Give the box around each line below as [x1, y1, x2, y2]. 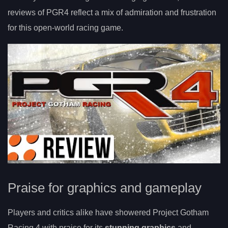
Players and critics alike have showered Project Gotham [8, 208, 209, 217]
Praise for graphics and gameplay [8, 180, 202, 195]
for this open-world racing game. [8, 23, 123, 33]
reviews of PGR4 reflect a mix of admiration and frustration [8, 8, 216, 17]
